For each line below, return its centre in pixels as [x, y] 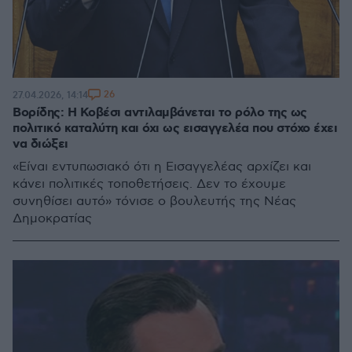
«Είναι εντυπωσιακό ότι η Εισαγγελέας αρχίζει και [162, 167]
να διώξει [40, 144]
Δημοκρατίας [52, 219]
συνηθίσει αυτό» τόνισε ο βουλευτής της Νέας [154, 202]
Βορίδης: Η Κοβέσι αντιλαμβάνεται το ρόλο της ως [160, 113]
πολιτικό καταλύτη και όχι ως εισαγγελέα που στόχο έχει [175, 128]
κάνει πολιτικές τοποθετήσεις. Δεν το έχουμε [149, 184]
